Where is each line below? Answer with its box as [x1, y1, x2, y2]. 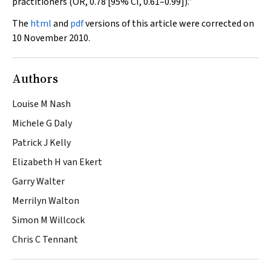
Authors [12, 70, 58, 87]
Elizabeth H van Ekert [12, 155, 102, 169]
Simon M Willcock [12, 214, 85, 227]
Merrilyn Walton [12, 194, 79, 207]
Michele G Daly [12, 117, 72, 130]
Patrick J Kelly [12, 136, 71, 149]
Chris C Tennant [12, 233, 78, 246]
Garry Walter [12, 175, 65, 188]
